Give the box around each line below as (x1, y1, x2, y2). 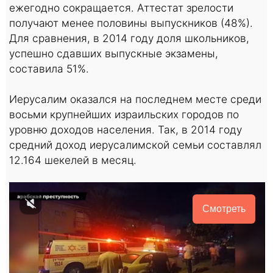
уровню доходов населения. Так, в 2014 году (9, 122, 242, 136)
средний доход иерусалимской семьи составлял (9, 138, 261, 151)
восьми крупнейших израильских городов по (9, 107, 239, 121)
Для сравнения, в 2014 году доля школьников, (9, 31, 249, 44)
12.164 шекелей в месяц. (9, 153, 136, 166)
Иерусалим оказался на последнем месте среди (9, 92, 261, 105)
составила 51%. (9, 62, 89, 75)
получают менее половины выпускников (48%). (9, 16, 253, 29)
